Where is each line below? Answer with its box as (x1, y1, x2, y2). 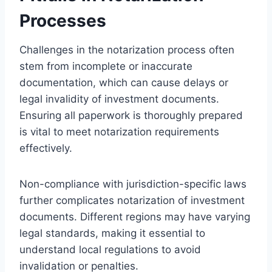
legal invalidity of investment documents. (19, 92, 219, 105)
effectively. (19, 141, 72, 154)
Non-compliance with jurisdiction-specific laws (19, 177, 246, 190)
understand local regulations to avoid (19, 243, 201, 256)
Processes (19, 10, 106, 31)
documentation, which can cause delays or (19, 76, 228, 89)
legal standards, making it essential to (19, 226, 205, 239)
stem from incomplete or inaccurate (19, 59, 192, 72)
